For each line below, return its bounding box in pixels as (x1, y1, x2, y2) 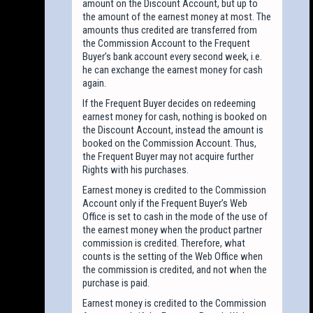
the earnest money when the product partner (82, 223, 263, 236)
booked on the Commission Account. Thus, (82, 136, 257, 150)
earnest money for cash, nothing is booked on (82, 110, 268, 123)
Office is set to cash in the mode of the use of (82, 210, 268, 223)
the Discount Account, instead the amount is (82, 123, 264, 136)
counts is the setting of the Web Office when (82, 249, 263, 263)
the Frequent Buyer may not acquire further (82, 150, 254, 163)
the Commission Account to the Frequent (82, 36, 251, 50)
